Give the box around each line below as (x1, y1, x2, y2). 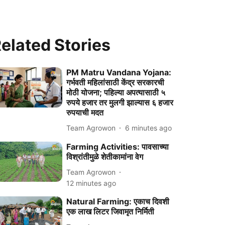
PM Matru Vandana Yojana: (66, 67, 172, 77)
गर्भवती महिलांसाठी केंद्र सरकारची (66, 77, 165, 87)
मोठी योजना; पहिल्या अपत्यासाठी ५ (66, 87, 166, 97)
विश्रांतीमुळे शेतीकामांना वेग (66, 152, 144, 162)
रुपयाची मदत (66, 107, 104, 118)
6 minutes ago (125, 123, 172, 132)
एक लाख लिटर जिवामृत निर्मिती (66, 206, 155, 216)
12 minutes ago (66, 179, 117, 187)
